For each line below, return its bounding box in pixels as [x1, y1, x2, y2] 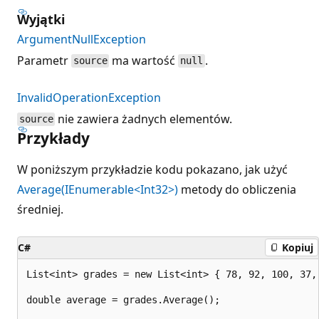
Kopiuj [282, 241, 313, 254]
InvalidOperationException [17, 89, 161, 105]
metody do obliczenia [178, 181, 296, 197]
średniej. [17, 201, 63, 217]
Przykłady [17, 127, 90, 148]
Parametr [17, 52, 71, 68]
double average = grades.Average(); [26, 293, 220, 305]
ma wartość [109, 52, 179, 68]
